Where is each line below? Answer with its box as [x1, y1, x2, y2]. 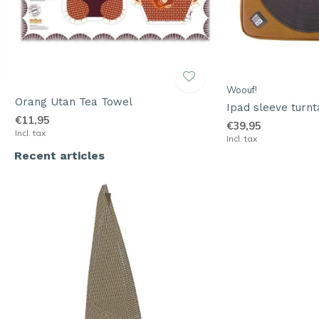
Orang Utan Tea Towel [14, 95, 132, 109]
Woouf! [226, 84, 257, 96]
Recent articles [14, 149, 105, 163]
